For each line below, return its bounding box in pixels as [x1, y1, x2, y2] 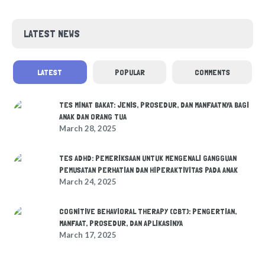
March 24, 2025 [59, 177, 117, 187]
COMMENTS [194, 67, 230, 77]
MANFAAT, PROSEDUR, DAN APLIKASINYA [59, 218, 183, 228]
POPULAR [114, 67, 145, 77]
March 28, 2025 [59, 124, 117, 134]
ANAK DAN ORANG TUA [59, 112, 127, 122]
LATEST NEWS [24, 27, 80, 40]
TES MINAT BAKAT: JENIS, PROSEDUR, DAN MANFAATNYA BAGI [59, 100, 249, 110]
